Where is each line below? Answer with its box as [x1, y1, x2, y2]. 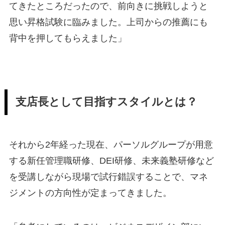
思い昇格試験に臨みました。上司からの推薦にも [9, 17, 208, 27]
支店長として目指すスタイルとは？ [15, 96, 197, 108]
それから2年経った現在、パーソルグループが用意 [9, 140, 213, 150]
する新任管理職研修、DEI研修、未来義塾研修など [9, 156, 214, 166]
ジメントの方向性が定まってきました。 [9, 188, 172, 198]
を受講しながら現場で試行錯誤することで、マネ [9, 172, 208, 182]
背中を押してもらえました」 [9, 33, 127, 43]
